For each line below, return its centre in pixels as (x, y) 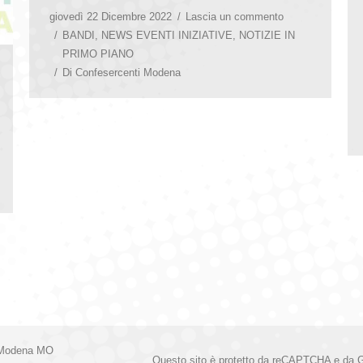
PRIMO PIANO (98, 53)
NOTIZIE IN (267, 35)
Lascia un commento (235, 16)
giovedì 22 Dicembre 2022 (111, 16)
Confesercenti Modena (128, 72)
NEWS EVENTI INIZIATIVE (167, 35)
